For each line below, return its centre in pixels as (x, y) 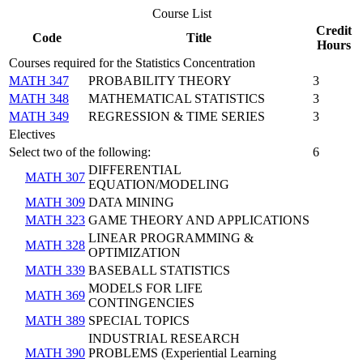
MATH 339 (55, 270)
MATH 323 (55, 220)
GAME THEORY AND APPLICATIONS (199, 220)
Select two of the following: (80, 152)
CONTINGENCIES (141, 302)
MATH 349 (39, 116)
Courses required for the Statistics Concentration (132, 62)
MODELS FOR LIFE (145, 288)
